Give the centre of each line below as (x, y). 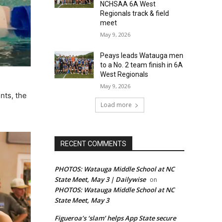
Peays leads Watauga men (141, 56)
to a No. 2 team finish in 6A (141, 65)
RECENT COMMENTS (93, 144)
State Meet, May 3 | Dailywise (100, 180)
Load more (116, 105)
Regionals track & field (134, 14)
